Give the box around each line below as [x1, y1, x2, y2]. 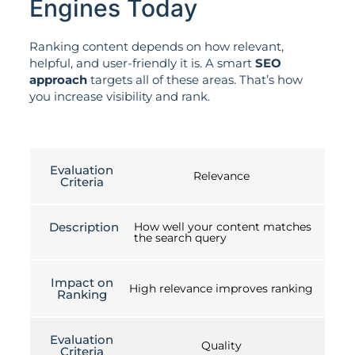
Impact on [50, 275, 113, 291]
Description [49, 219, 119, 235]
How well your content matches [134, 219, 311, 235]
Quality [200, 338, 242, 353]
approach [29, 71, 87, 87]
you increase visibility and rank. [29, 88, 210, 104]
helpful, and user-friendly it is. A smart [29, 55, 255, 71]
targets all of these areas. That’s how [86, 71, 303, 87]
